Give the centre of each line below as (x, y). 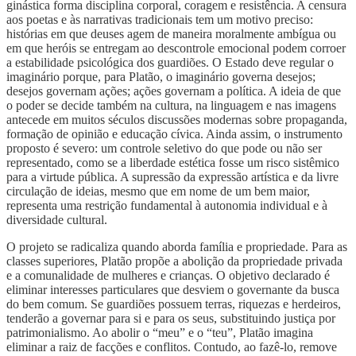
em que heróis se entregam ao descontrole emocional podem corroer (176, 48)
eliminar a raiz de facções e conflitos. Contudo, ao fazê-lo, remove (172, 346)
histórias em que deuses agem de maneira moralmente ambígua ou (171, 33)
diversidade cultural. (57, 219)
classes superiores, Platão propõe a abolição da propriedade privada (174, 261)
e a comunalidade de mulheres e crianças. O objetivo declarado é (168, 275)
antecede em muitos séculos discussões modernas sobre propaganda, (177, 119)
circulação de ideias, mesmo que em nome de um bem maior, (158, 191)
